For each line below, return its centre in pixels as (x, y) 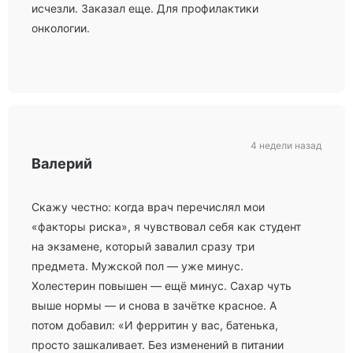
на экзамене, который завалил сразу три (143, 246)
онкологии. (61, 28)
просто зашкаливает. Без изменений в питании (158, 345)
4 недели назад (286, 145)
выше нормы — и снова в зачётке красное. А (154, 305)
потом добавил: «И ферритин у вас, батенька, (155, 325)
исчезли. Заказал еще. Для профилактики (145, 8)
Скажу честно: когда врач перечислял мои (148, 207)
